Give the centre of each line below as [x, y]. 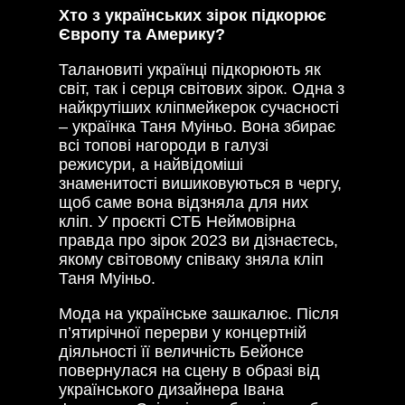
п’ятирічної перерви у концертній [183, 333]
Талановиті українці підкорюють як [190, 70]
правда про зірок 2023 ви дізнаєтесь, [198, 241]
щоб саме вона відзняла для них [184, 203]
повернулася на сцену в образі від [189, 371]
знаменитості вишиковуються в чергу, [200, 184]
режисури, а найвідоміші [153, 165]
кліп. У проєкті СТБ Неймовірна [177, 222]
